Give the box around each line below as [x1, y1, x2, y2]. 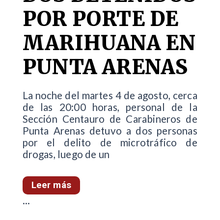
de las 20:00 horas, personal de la [22, 101, 197, 113]
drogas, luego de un [22, 148, 110, 161]
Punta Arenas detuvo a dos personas [22, 125, 197, 137]
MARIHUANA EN [22, 30, 196, 56]
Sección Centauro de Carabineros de [22, 113, 197, 125]
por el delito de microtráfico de [22, 137, 197, 149]
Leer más [31, 179, 71, 191]
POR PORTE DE [22, 6, 179, 32]
